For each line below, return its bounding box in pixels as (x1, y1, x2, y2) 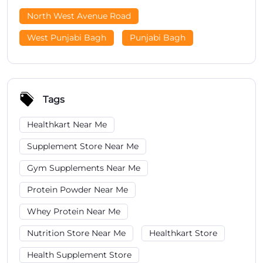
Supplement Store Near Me (27, 141, 139, 151)
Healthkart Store (149, 228, 217, 238)
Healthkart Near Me (27, 119, 107, 130)
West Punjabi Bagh (27, 32, 106, 43)
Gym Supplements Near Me (27, 163, 140, 173)
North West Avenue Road (27, 11, 131, 21)
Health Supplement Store (27, 249, 131, 260)
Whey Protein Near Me (27, 206, 120, 217)
